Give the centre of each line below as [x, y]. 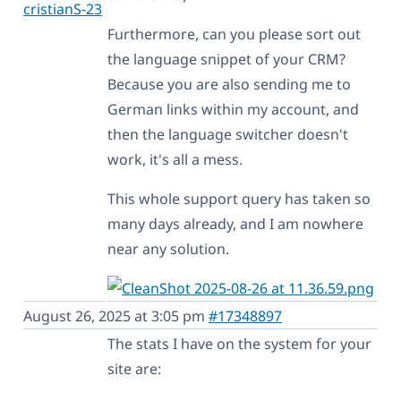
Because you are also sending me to [229, 84]
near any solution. [168, 248]
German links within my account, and [233, 109]
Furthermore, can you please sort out [234, 34]
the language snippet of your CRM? [226, 59]
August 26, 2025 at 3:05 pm [116, 316]
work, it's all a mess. [175, 159]
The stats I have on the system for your [239, 343]
